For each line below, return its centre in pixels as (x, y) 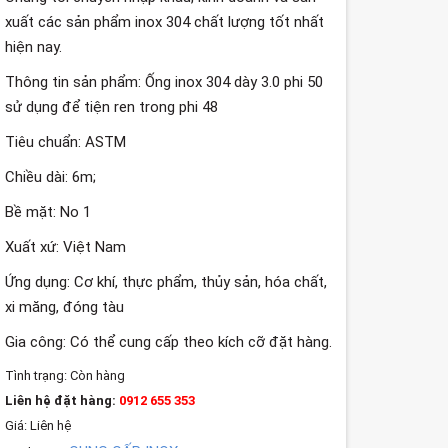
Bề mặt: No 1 (48, 212)
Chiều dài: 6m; (53, 177)
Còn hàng (96, 375)
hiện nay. (34, 47)
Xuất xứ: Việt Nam (66, 247)
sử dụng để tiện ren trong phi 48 (112, 107)
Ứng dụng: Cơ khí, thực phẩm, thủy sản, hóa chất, (166, 282)
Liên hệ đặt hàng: (62, 400)
